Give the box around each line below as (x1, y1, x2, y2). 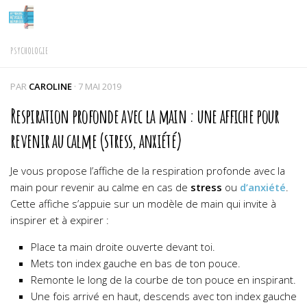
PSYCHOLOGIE (10, 45, 48, 56)
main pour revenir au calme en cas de (10, 180, 191, 194)
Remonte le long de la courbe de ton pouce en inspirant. (31, 273, 296, 286)
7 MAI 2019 (78, 80, 121, 93)
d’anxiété (240, 180, 286, 194)
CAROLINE (29, 80, 72, 93)
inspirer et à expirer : (10, 213, 109, 227)
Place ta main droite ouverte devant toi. (31, 240, 215, 254)
